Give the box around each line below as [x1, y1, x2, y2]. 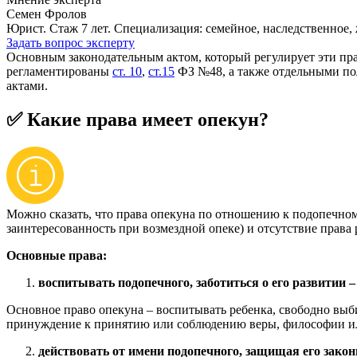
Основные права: [6, 248, 107, 262]
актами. [6, 78, 51, 92]
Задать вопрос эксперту [6, 35, 135, 49]
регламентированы [6, 64, 112, 78]
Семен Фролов [6, 6, 87, 21]
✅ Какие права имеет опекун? [6, 108, 269, 130]
